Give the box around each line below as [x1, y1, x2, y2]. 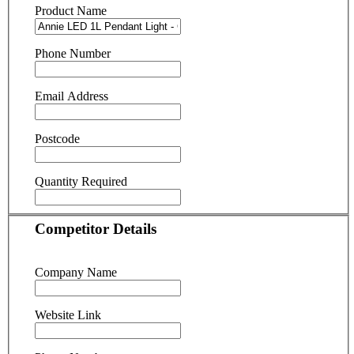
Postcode [35, 131, 80, 145]
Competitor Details [35, 220, 156, 238]
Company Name [35, 265, 117, 280]
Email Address [35, 88, 108, 103]
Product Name [35, 3, 107, 17]
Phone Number [35, 46, 111, 60]
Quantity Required [35, 174, 127, 188]
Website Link [35, 308, 101, 322]
